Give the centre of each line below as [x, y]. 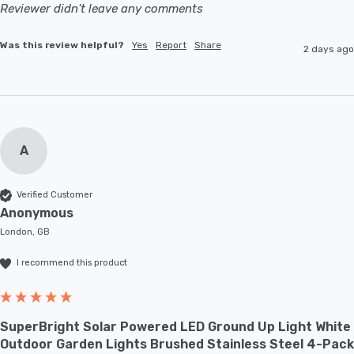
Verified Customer [55, 195]
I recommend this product [72, 263]
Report [171, 45]
